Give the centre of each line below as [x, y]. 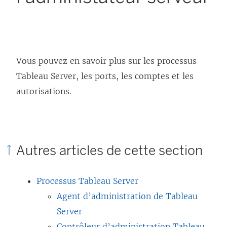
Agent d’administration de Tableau [127, 196]
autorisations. [44, 91]
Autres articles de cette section [109, 150]
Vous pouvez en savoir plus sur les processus [106, 61]
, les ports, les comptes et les [135, 76]
